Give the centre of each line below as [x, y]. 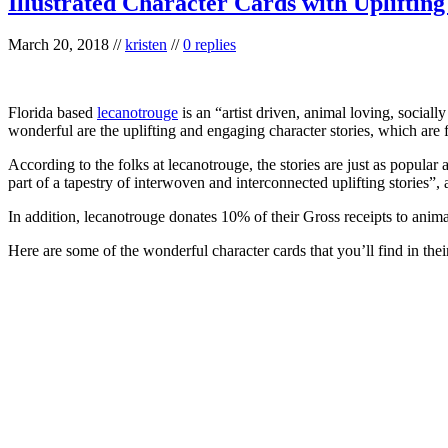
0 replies [209, 45]
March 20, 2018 [58, 45]
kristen [146, 45]
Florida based [52, 113]
